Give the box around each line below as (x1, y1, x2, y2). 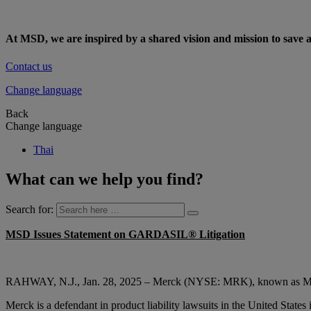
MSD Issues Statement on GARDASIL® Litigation (6, 228, 245, 240)
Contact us (6, 60, 52, 72)
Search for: (6, 203, 53, 215)
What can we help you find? (6, 169, 203, 188)
